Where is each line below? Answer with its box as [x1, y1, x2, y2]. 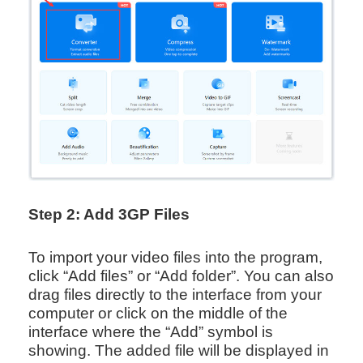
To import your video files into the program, [28, 249, 322, 267]
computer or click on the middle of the [28, 305, 288, 322]
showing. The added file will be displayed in [28, 342, 329, 360]
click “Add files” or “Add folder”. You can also [28, 267, 334, 285]
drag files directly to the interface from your [28, 286, 322, 304]
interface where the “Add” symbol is [28, 323, 273, 341]
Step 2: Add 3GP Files [28, 206, 190, 224]
